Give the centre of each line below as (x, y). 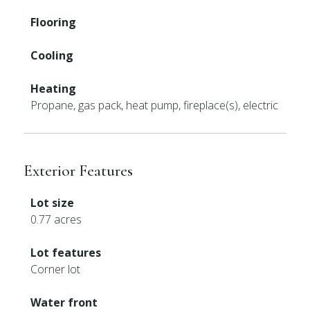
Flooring (54, 22)
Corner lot (56, 269)
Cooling (52, 55)
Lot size (53, 203)
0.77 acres (56, 219)
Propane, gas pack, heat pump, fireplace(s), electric (155, 105)
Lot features (66, 253)
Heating (54, 89)
